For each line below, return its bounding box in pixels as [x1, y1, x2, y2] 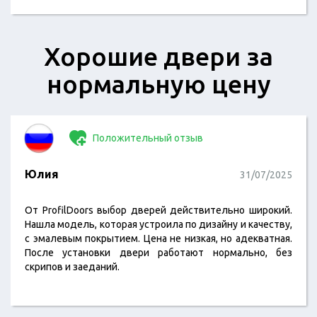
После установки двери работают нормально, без [25, 247, 292, 258]
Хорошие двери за [44, 42, 273, 71]
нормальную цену [46, 69, 271, 98]
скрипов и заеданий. [25, 261, 120, 272]
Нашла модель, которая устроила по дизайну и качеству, [25, 219, 292, 230]
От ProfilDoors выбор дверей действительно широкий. [25, 204, 292, 216]
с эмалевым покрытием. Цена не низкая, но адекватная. [25, 233, 292, 244]
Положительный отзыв [91, 132, 203, 144]
